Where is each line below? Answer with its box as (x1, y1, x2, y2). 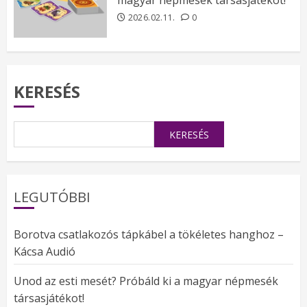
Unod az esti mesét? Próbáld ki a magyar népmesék (14, 273, 278, 289)
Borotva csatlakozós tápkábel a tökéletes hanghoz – (14, 227, 284, 243)
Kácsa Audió (14, 244, 75, 260)
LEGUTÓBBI (14, 188, 90, 207)
